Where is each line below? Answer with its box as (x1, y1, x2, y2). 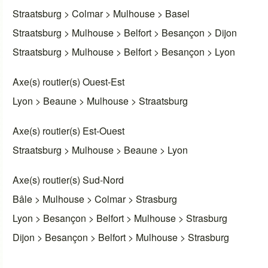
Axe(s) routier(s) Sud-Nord (13, 173, 124, 187)
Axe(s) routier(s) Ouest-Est (13, 75, 125, 89)
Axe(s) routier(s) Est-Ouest (13, 124, 125, 138)
